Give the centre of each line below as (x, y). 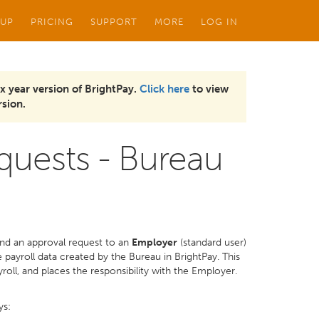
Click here (164, 89)
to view (209, 89)
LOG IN (219, 21)
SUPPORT (114, 21)
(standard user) (212, 242)
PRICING (52, 21)
